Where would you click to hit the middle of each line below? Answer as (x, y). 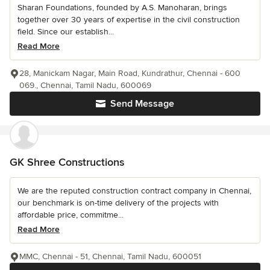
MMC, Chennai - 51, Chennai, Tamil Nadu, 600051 (110, 256)
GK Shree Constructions (67, 162)
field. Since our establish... (66, 32)
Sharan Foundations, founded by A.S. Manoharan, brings (122, 8)
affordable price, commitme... (71, 215)
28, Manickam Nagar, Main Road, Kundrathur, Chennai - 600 (130, 73)
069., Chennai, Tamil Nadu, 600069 (85, 85)
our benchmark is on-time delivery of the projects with (118, 203)
